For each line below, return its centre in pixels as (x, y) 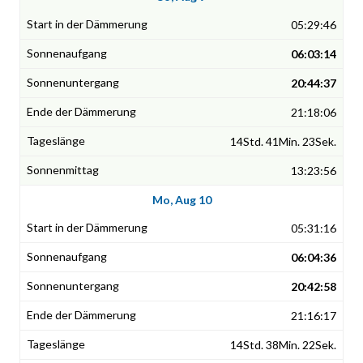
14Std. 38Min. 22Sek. (283, 345)
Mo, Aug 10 (181, 200)
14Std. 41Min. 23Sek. (283, 142)
